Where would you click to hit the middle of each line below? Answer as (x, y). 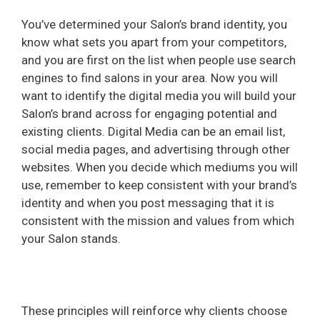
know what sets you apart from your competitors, (154, 42)
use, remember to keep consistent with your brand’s (159, 185)
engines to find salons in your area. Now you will (150, 77)
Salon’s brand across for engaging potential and (149, 113)
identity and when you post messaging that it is (148, 202)
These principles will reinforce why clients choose (154, 310)
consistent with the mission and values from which (158, 220)
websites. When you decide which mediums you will (160, 167)
